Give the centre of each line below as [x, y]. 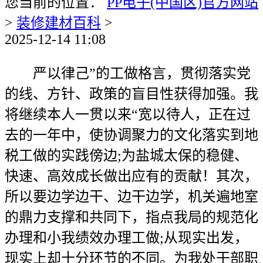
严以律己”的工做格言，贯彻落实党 [128, 73]
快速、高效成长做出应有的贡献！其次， [131, 176]
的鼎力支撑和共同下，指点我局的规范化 [131, 217]
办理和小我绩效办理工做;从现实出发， [127, 238]
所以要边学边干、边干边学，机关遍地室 [131, 197]
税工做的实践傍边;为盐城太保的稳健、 [127, 156]
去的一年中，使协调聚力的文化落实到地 [131, 135]
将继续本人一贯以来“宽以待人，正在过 [128, 114]
